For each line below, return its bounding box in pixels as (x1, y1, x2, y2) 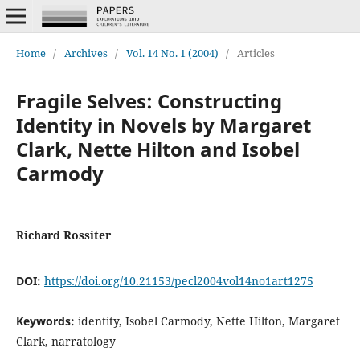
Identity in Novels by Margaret (15, 111, 311, 138)
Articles (236, 45, 275, 60)
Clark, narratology (15, 333, 116, 349)
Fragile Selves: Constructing (15, 87, 282, 114)
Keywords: (15, 313, 78, 329)
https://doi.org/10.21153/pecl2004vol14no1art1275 (43, 272, 313, 288)
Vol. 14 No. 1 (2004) (125, 45, 219, 60)
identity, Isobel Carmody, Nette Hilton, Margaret (77, 313, 340, 329)
